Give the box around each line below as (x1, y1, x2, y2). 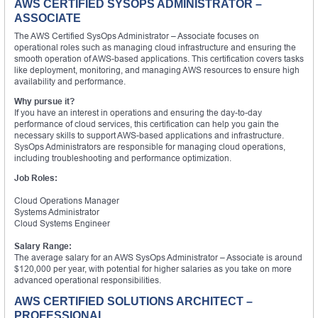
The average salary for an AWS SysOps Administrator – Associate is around (14, 251, 302, 263)
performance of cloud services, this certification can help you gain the (14, 118, 279, 129)
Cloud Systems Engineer (14, 217, 110, 229)
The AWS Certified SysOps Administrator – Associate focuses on (14, 30, 259, 41)
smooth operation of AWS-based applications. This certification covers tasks (14, 53, 304, 64)
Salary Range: (14, 240, 72, 251)
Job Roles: (14, 172, 57, 183)
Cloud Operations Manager (14, 194, 119, 206)
